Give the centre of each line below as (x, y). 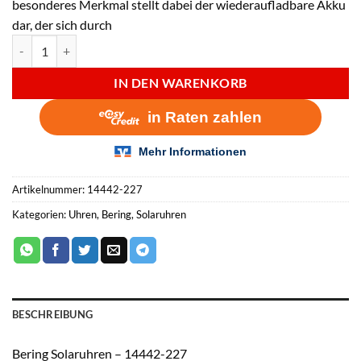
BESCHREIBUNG (53, 315)
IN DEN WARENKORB (180, 83)
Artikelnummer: (50, 190)
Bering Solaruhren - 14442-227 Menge (108, 44)
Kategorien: (40, 215)
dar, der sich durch (62, 25)
